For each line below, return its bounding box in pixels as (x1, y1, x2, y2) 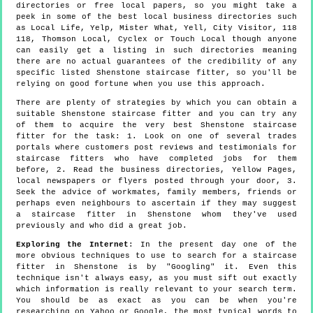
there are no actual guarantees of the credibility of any (16, 57, 297, 66)
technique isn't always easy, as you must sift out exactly (16, 273, 297, 282)
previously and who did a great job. (16, 221, 187, 230)
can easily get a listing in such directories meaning (16, 45, 297, 54)
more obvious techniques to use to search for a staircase (16, 251, 297, 260)
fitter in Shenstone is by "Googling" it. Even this (16, 262, 297, 271)
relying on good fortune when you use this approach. (16, 79, 265, 88)
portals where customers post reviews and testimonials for (16, 143, 297, 152)
